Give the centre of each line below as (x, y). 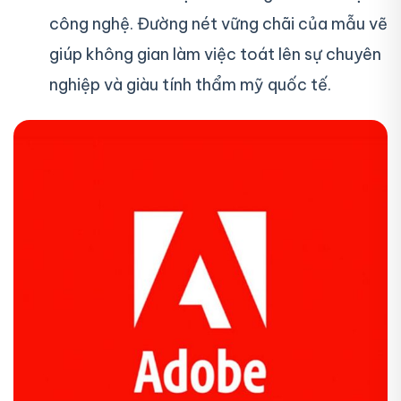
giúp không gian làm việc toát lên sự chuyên (215, 55)
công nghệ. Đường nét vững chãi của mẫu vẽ (218, 24)
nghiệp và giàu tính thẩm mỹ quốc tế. (190, 85)
